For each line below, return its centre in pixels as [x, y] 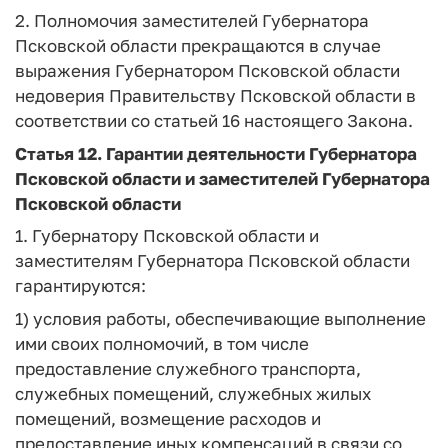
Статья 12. [58, 153]
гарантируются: [80, 285]
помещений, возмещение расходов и [168, 418]
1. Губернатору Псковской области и [167, 235]
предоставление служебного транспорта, [188, 368]
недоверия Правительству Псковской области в [215, 95]
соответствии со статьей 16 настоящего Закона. [214, 120]
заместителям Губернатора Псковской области [212, 260]
